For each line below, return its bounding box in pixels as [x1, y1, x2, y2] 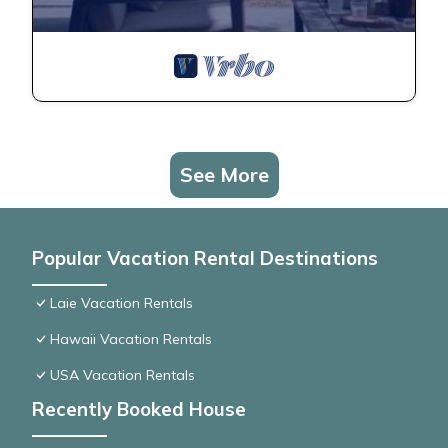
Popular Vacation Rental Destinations [32, 246, 378, 271]
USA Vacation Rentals [50, 366, 195, 385]
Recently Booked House [32, 397, 246, 422]
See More [179, 162, 269, 188]
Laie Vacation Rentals [50, 294, 193, 313]
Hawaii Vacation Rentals [50, 330, 212, 349]
